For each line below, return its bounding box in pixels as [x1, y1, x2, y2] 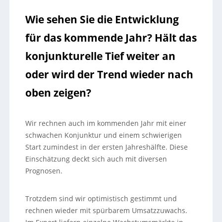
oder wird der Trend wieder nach [25, 67, 193, 82]
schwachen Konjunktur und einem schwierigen [25, 130, 182, 140]
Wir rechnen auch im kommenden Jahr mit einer [25, 118, 186, 128]
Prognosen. [25, 166, 62, 176]
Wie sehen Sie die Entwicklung [25, 12, 179, 27]
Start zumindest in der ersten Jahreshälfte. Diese [25, 142, 188, 152]
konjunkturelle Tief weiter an [25, 49, 175, 63]
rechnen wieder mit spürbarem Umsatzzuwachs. [25, 206, 187, 216]
